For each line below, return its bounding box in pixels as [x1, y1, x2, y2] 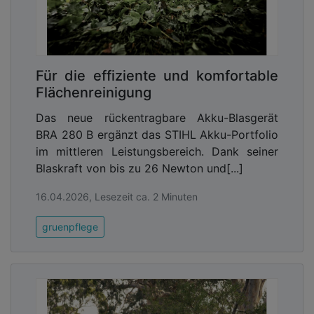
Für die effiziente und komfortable [36, 67, 278, 85]
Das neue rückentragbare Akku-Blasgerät [36, 111, 278, 125]
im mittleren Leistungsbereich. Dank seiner [36, 144, 278, 159]
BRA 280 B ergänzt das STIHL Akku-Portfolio [36, 128, 278, 142]
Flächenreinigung [36, 84, 151, 102]
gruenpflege [42, 221, 98, 233]
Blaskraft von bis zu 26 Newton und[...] [36, 161, 243, 176]
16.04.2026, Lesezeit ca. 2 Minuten [36, 191, 198, 203]
